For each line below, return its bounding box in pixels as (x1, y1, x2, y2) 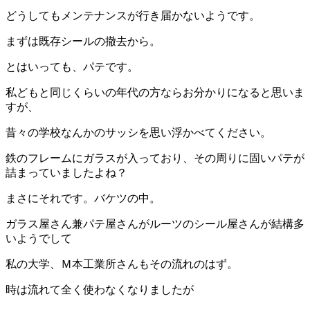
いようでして (6, 232, 72, 244)
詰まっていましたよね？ (6, 166, 127, 179)
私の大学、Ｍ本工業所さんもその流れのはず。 (6, 257, 238, 270)
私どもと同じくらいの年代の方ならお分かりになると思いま (6, 86, 304, 98)
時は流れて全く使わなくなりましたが (6, 283, 194, 295)
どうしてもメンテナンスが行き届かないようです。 (6, 9, 260, 21)
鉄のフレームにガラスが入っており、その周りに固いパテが (6, 152, 304, 164)
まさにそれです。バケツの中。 (6, 192, 161, 204)
